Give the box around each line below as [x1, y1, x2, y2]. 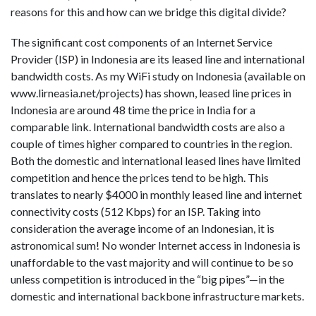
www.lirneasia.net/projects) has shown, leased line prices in [11, 86, 291, 100]
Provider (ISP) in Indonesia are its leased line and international [11, 52, 305, 66]
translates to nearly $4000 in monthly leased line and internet [11, 188, 302, 202]
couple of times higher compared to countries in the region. [11, 137, 292, 151]
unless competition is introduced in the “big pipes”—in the [11, 272, 284, 286]
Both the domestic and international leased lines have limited [11, 154, 300, 168]
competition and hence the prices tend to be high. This [11, 171, 269, 185]
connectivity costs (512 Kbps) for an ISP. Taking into [11, 205, 261, 219]
